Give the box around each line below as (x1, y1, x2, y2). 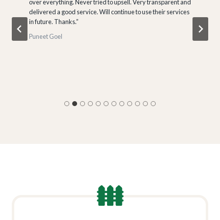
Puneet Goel (29, 32, 62, 40)
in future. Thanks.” (29, 17, 79, 26)
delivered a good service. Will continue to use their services (29, 7, 190, 16)
